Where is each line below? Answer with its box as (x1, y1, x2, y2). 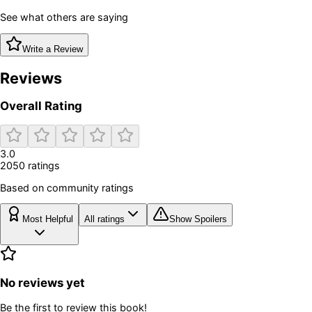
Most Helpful (22, 214, 73, 225)
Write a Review (22, 43, 83, 54)
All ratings (84, 214, 125, 225)
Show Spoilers (169, 214, 227, 225)
